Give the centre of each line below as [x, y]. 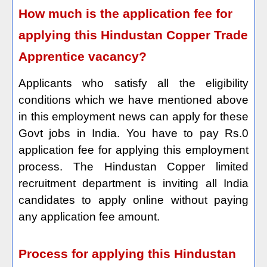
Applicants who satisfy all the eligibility [133, 83]
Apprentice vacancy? [83, 57]
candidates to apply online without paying [133, 200]
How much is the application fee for [125, 14]
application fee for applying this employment [133, 150]
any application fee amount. [89, 217]
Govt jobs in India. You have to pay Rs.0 [133, 133]
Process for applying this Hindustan [127, 254]
